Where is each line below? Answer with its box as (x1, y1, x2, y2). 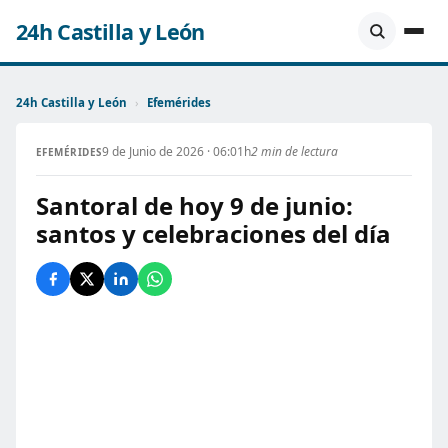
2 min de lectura (250, 143, 338, 160)
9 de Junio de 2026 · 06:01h (101, 143, 251, 160)
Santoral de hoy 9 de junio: (36, 189, 353, 222)
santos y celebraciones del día (36, 217, 391, 250)
